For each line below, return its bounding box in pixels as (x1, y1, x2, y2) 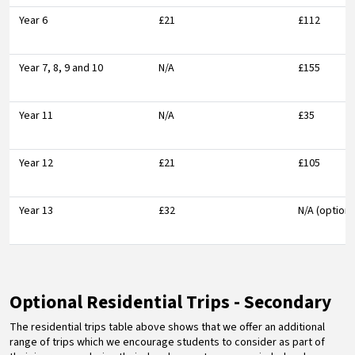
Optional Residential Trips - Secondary (10, 288, 331, 315)
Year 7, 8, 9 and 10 (19, 59, 103, 76)
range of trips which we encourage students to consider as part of (10, 334, 325, 350)
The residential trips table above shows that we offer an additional (10, 319, 325, 335)
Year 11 (19, 107, 53, 124)
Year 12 (19, 155, 53, 171)
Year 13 (19, 202, 53, 219)
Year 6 (19, 12, 48, 29)
